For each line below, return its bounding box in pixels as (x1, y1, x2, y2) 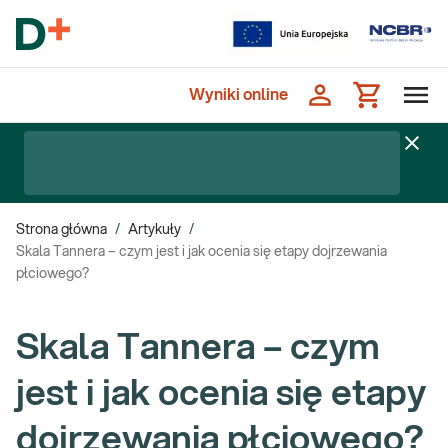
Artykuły (128, 223, 181, 237)
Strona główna (16, 223, 107, 237)
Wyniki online (189, 87, 288, 103)
